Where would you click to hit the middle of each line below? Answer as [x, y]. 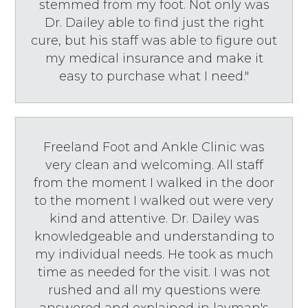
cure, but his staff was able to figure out [154, 40]
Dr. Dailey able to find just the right [154, 22]
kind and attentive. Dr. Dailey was [154, 218]
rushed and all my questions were [154, 290]
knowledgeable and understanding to [154, 236]
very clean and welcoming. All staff [154, 165]
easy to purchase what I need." [154, 76]
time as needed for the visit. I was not [154, 272]
